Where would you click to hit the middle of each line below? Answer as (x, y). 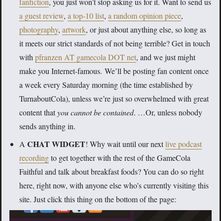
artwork (74, 30)
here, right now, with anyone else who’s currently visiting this (114, 185)
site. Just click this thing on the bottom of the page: (98, 199)
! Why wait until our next (125, 144)
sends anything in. (47, 126)
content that (38, 112)
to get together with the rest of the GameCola (120, 158)
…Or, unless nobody (170, 112)
